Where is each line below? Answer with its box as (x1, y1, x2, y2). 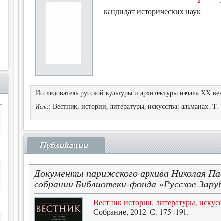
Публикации (39, 140, 88, 150)
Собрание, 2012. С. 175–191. (93, 206, 189, 217)
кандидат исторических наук (104, 6, 201, 16)
